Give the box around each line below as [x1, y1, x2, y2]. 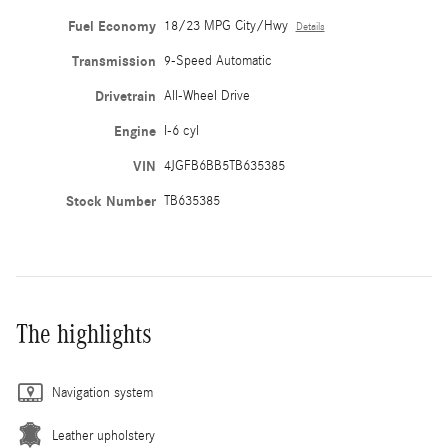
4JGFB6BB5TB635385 [163, 158, 285, 175]
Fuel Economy [67, 18, 156, 36]
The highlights [16, 319, 152, 350]
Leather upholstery [52, 428, 155, 445]
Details [295, 21, 325, 34]
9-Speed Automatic [163, 53, 272, 70]
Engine [113, 123, 156, 141]
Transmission [71, 53, 156, 71]
